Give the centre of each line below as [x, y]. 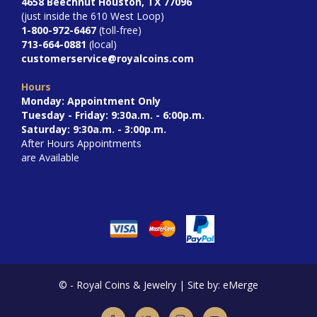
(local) [103, 45]
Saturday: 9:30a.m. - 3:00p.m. [94, 129]
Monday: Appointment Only [91, 101]
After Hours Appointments [81, 144]
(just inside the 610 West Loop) [93, 16]
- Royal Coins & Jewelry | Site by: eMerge [164, 285]
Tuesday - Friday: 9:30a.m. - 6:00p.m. [113, 115]
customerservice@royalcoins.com [108, 59]
